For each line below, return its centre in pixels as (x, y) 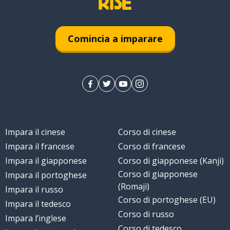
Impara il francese (40, 147)
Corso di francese (152, 147)
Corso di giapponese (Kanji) (171, 161)
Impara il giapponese (46, 161)
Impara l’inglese (35, 218)
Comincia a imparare (115, 38)
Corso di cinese (147, 132)
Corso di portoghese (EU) (167, 200)
